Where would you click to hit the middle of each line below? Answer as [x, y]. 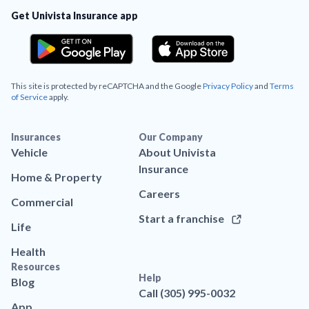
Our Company [171, 137]
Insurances [36, 137]
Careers [160, 194]
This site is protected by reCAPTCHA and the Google [107, 86]
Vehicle [29, 152]
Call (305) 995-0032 [187, 293]
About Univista [178, 152]
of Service [29, 97]
